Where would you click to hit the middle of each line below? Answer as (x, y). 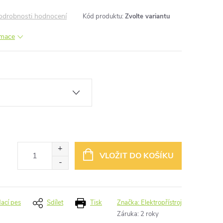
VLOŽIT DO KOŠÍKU (136, 156)
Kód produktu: (103, 16)
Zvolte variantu (148, 16)
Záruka (127, 214)
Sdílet (55, 203)
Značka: (129, 203)
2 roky (150, 214)
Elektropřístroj (161, 203)
